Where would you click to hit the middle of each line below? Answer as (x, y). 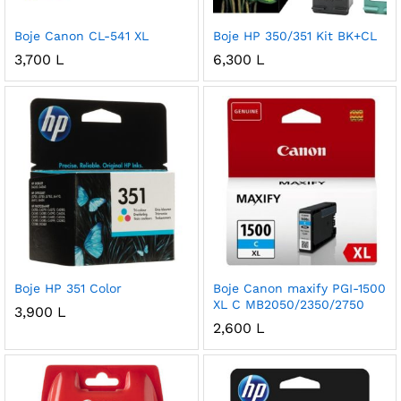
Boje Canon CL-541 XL (81, 35)
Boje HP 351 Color (68, 288)
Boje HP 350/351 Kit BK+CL (294, 35)
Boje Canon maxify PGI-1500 (299, 288)
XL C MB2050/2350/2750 (288, 304)
